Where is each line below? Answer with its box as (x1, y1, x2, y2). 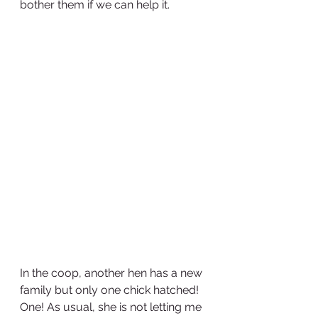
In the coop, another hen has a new (20, 266, 205, 280)
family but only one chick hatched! (20, 283, 202, 297)
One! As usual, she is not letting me (20, 300, 204, 314)
